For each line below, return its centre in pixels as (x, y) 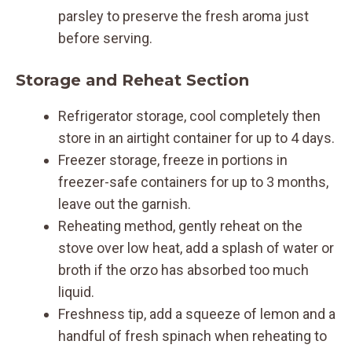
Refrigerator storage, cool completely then (189, 115)
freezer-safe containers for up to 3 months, (193, 181)
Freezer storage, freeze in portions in (173, 159)
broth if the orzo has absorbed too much (183, 269)
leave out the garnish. (125, 203)
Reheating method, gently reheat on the (180, 225)
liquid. (76, 291)
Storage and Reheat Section (132, 80)
